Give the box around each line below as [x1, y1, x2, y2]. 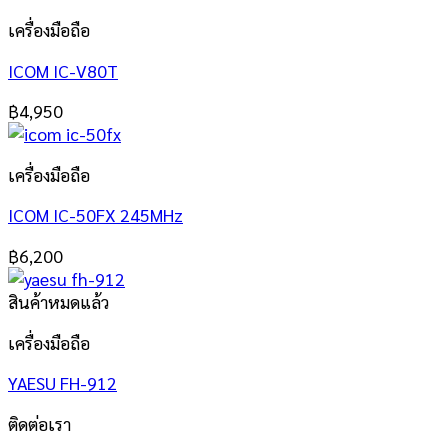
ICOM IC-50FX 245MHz [8, 203, 183, 227]
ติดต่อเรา [8, 411, 71, 435]
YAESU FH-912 [8, 371, 117, 395]
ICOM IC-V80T [8, 58, 118, 82]
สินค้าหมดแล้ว [8, 290, 109, 313]
